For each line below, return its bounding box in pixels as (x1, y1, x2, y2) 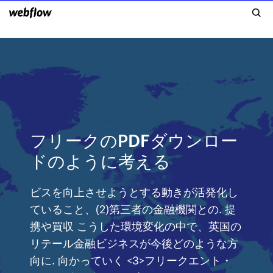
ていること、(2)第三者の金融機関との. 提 (30, 200, 236, 216)
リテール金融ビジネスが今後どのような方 (30, 235, 239, 250)
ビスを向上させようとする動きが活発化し (30, 183, 239, 199)
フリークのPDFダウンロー (30, 128, 238, 151)
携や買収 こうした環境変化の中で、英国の (30, 218, 242, 233)
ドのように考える (30, 149, 171, 171)
